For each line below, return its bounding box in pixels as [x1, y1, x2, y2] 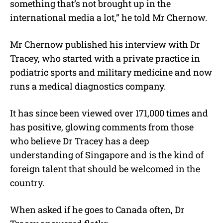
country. [10, 177, 44, 189]
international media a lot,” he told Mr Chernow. [10, 11, 207, 24]
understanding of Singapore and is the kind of [10, 149, 204, 161]
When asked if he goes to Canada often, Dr [10, 204, 185, 216]
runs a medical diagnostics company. [10, 80, 166, 93]
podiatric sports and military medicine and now [10, 66, 212, 79]
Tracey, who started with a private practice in [10, 52, 200, 65]
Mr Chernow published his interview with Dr [10, 38, 200, 51]
